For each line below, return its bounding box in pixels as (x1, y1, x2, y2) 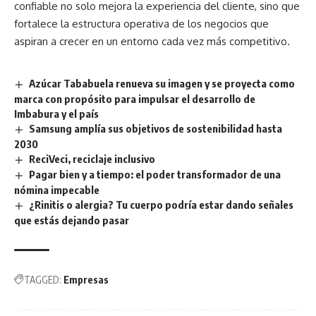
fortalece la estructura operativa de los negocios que (14, 16, 269, 30)
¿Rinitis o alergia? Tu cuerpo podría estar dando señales (29, 197, 294, 211)
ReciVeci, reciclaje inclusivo (29, 152, 156, 166)
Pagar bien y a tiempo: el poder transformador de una (29, 167, 281, 181)
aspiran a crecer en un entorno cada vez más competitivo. (14, 34, 290, 48)
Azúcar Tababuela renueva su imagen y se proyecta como (29, 77, 296, 90)
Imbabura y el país (14, 107, 99, 121)
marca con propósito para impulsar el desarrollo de (14, 92, 255, 106)
